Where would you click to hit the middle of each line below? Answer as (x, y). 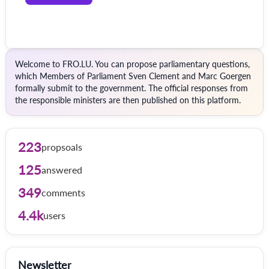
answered (62, 170)
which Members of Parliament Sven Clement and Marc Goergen (133, 76)
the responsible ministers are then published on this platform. (128, 100)
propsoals (62, 147)
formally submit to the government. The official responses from (131, 88)
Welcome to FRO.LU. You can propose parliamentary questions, (132, 64)
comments (63, 192)
